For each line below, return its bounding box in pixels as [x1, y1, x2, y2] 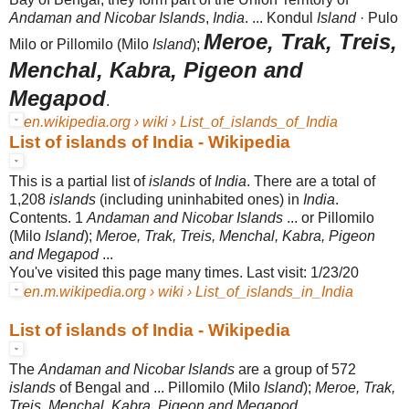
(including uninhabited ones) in [96, 191, 303, 207]
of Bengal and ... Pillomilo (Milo [56, 379, 264, 395]
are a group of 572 [235, 361, 356, 377]
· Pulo [356, 9, 398, 26]
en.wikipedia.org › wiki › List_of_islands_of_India [24, 113, 338, 130]
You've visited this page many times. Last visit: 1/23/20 [9, 264, 359, 280]
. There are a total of [246, 173, 375, 189]
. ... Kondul [245, 9, 317, 26]
